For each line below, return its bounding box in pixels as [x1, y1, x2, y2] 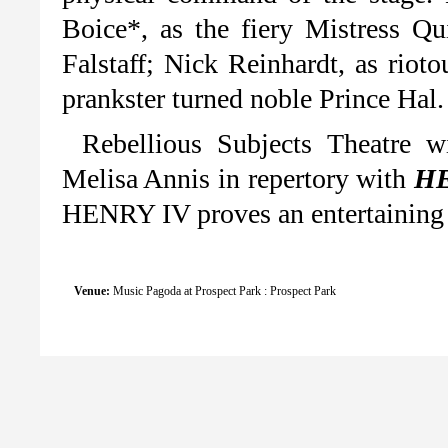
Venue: [73, 283, 110, 298]
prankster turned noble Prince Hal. [61, 82, 444, 114]
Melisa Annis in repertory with [61, 162, 414, 194]
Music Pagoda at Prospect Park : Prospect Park [112, 283, 336, 298]
